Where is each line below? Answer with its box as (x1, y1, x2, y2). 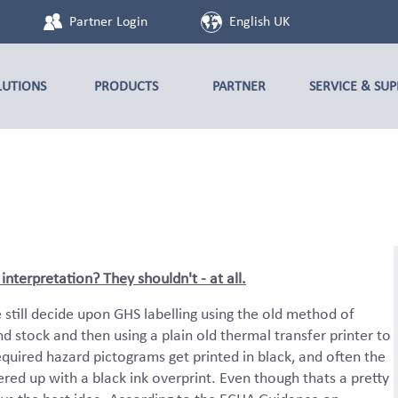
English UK (229, 12, 290, 29)
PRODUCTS (93, 77, 158, 94)
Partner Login (69, 12, 147, 29)
